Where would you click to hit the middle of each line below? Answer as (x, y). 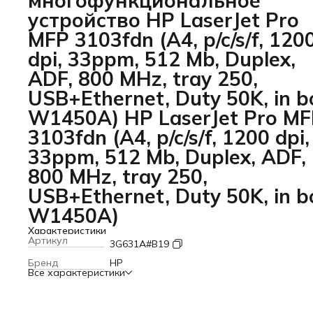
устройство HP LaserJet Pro (163, 20)
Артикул (48, 240)
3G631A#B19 (139, 244)
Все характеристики (77, 272)
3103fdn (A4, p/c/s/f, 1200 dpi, (169, 137)
